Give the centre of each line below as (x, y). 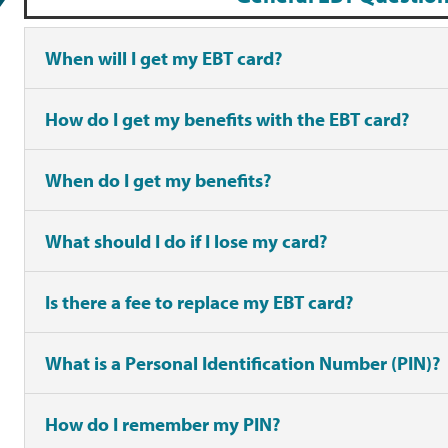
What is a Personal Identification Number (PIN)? (242, 363)
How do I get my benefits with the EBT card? (227, 119)
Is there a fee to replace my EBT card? (199, 302)
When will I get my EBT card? (163, 58)
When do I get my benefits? (158, 180)
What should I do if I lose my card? (186, 241)
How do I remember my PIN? (162, 424)
